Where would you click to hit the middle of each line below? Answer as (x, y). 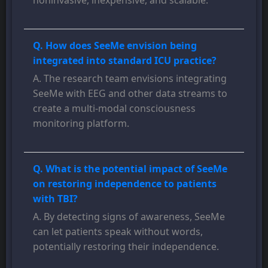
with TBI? (55, 199)
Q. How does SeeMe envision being (115, 46)
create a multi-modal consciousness (114, 109)
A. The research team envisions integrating (130, 79)
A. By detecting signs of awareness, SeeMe (129, 217)
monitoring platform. (81, 124)
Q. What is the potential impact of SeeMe (130, 169)
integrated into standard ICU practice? (125, 61)
